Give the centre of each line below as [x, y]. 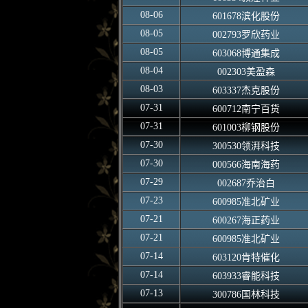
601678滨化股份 [246, 16]
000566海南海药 [246, 165]
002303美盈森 [246, 72]
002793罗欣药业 [246, 35]
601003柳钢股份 [246, 128]
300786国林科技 [246, 295]
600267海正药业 [246, 220]
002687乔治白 [246, 183]
